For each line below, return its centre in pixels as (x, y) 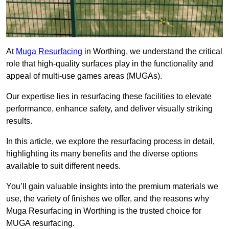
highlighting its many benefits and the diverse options (102, 154)
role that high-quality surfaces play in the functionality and (110, 64)
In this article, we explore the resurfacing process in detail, (110, 142)
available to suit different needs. (63, 166)
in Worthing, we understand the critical (152, 52)
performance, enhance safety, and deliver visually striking (109, 109)
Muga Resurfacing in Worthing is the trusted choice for (104, 211)
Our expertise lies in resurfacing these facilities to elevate (109, 97)
